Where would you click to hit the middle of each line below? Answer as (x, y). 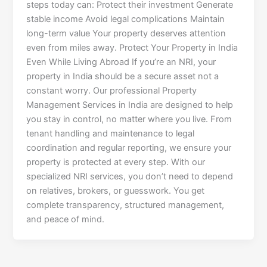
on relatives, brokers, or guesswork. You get (116, 191)
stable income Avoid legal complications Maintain (126, 19)
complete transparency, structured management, (125, 205)
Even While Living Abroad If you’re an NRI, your (121, 62)
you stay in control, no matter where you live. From (129, 119)
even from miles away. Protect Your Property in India (132, 48)
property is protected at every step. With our (116, 162)
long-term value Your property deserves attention (126, 34)
